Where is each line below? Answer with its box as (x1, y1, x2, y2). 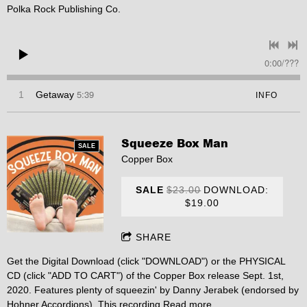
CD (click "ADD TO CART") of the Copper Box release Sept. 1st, (7, 269, 284, 281)
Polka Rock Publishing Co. (7, 3, 121, 15)
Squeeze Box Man (121, 134, 229, 151)
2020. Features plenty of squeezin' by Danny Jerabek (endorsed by (7, 284, 299, 295)
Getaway (36, 89, 74, 101)
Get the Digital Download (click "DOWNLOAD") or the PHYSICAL (7, 255, 285, 267)
